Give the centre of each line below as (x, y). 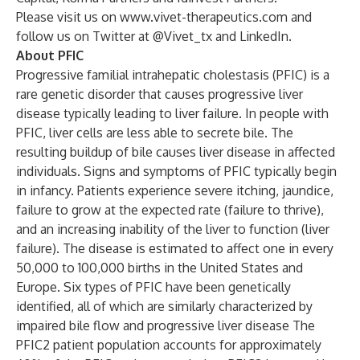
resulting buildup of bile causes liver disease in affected (176, 152)
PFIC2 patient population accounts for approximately (169, 345)
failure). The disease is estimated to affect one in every (175, 248)
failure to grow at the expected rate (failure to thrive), (170, 210)
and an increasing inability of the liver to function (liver (173, 229)
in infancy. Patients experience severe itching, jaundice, (175, 190)
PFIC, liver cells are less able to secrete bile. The (155, 133)
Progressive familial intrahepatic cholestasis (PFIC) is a (173, 75)
